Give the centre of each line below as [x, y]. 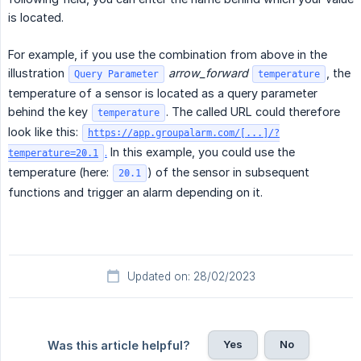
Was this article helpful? [118, 346]
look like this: [45, 132]
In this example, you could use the [201, 152]
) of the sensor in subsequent [228, 172]
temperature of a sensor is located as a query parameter [163, 93]
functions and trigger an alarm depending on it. [135, 193]
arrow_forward [208, 73]
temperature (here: [60, 172]
